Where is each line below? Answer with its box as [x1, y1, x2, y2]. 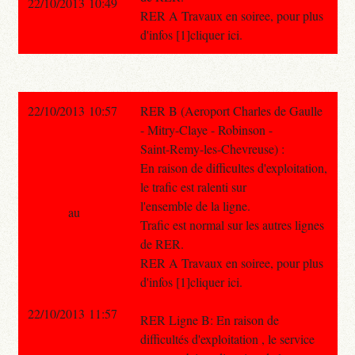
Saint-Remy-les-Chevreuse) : [139, 139, 284, 157]
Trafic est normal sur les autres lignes [139, 216, 324, 233]
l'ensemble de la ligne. [139, 197, 250, 214]
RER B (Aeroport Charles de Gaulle [139, 101, 323, 119]
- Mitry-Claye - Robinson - [139, 120, 273, 138]
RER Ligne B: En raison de [139, 311, 279, 328]
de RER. [139, 235, 184, 252]
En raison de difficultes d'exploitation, [139, 158, 327, 176]
